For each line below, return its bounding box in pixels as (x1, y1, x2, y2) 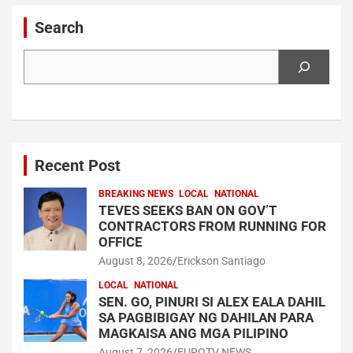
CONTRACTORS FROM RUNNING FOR (98, 217, 326, 234)
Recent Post (35, 155, 121, 175)
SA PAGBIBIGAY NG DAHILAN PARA (98, 309, 314, 325)
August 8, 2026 (98, 254, 173, 267)
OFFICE (98, 233, 143, 250)
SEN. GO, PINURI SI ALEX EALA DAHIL (98, 293, 325, 310)
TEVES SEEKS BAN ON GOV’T (98, 202, 277, 218)
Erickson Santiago (177, 254, 266, 267)
